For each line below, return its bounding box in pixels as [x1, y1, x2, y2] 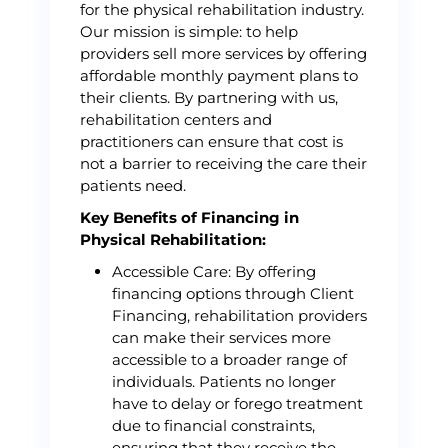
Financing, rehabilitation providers [112, 306, 367, 325]
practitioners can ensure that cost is [80, 132, 343, 151]
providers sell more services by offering [80, 44, 367, 63]
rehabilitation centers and [80, 110, 272, 129]
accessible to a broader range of [112, 350, 347, 369]
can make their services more [112, 328, 331, 347]
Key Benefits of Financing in [80, 208, 299, 227]
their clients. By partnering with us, [80, 88, 338, 107]
